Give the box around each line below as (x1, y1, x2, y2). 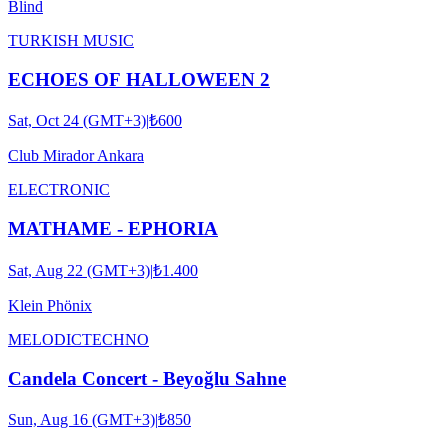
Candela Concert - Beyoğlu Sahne (8, 367, 286, 389)
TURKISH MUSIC (8, 32, 134, 49)
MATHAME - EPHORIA (8, 218, 218, 240)
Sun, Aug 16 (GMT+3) (8, 411, 155, 429)
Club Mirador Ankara (8, 147, 144, 165)
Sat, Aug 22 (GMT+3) (8, 261, 150, 279)
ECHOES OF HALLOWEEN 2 (8, 68, 270, 90)
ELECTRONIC (8, 181, 110, 199)
